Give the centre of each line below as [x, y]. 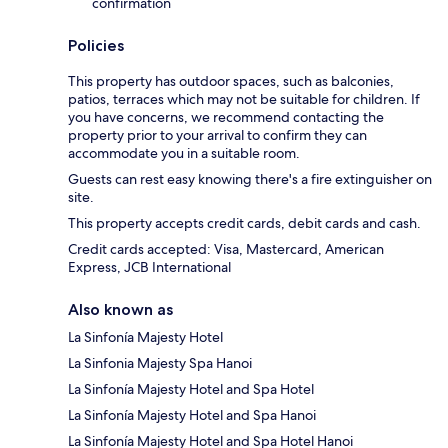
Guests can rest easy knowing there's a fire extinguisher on [250, 178]
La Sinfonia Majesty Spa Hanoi [160, 362]
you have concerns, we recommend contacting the [226, 116]
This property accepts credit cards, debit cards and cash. [244, 222]
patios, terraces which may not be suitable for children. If [244, 98]
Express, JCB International [149, 266]
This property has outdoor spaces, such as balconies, [231, 80]
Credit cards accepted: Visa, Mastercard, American [226, 248]
